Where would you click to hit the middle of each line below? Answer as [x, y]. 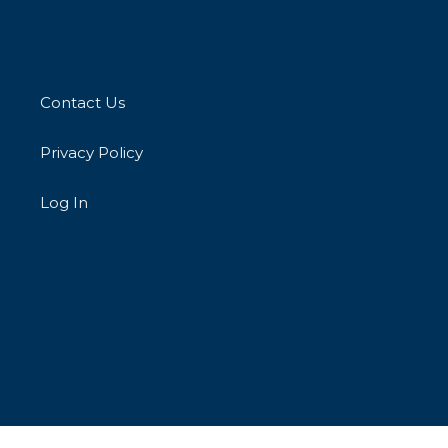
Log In [64, 203]
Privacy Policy [91, 153]
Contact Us [82, 103]
